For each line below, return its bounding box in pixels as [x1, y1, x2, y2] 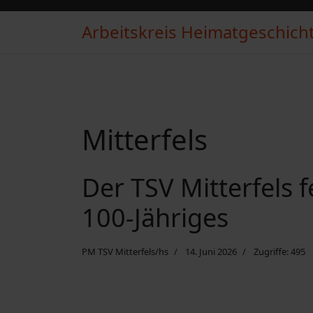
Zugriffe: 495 [254, 245, 305, 258]
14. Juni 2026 [185, 245, 237, 258]
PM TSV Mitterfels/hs [82, 245, 168, 258]
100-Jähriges [82, 201, 228, 235]
